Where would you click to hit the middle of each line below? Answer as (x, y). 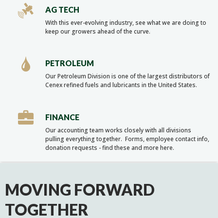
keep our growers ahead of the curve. (98, 31)
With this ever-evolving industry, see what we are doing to (126, 22)
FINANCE (63, 117)
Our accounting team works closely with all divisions (118, 130)
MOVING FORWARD (80, 189)
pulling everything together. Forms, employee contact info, (127, 139)
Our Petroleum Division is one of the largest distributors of (128, 76)
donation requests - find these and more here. (110, 147)
